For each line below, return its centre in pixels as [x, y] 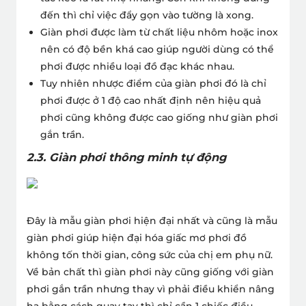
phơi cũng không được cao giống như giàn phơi [159, 117]
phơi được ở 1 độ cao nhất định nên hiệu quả [151, 100]
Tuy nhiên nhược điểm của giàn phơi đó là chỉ [153, 83]
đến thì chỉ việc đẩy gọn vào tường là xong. [147, 15]
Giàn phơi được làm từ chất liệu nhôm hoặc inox [159, 32]
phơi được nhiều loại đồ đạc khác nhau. [137, 66]
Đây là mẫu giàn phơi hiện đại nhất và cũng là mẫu [152, 220]
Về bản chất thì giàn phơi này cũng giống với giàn [150, 272]
